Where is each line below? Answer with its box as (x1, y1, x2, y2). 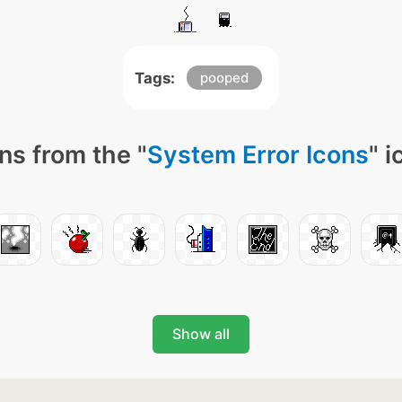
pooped (200, 69, 249, 86)
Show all (172, 325, 230, 343)
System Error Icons (147, 140, 369, 170)
